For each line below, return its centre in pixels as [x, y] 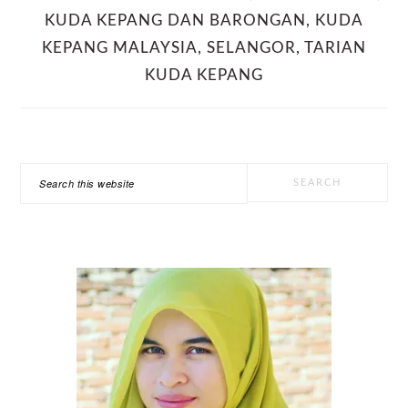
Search [49, 177]
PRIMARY [72, 161]
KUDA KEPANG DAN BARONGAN [175, 20]
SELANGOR [251, 47]
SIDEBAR [71, 196]
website [51, 239]
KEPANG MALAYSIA [120, 47]
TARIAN [335, 47]
